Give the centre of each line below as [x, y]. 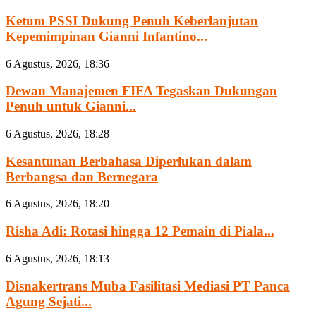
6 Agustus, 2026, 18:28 [57, 134]
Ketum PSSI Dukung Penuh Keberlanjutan [132, 20]
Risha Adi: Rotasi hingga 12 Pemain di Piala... [140, 231]
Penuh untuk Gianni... [71, 107]
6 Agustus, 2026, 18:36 [57, 63]
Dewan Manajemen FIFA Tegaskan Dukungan [141, 91]
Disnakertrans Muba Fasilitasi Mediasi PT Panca [148, 286]
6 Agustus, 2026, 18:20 [57, 204]
